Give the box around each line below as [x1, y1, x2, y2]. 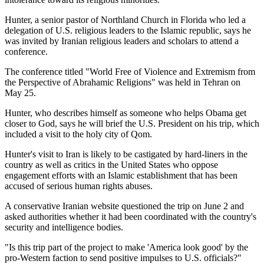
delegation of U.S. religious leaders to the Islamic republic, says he [5, 25, 251, 35]
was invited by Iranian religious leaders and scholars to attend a [5, 35, 239, 46]
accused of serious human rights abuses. [5, 180, 153, 191]
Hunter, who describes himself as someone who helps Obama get [5, 107, 246, 118]
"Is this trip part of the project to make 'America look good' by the [5, 242, 248, 252]
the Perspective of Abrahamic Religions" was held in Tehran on [5, 77, 240, 87]
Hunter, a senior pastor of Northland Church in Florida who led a [5, 14, 246, 25]
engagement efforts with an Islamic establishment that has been [5, 170, 237, 180]
